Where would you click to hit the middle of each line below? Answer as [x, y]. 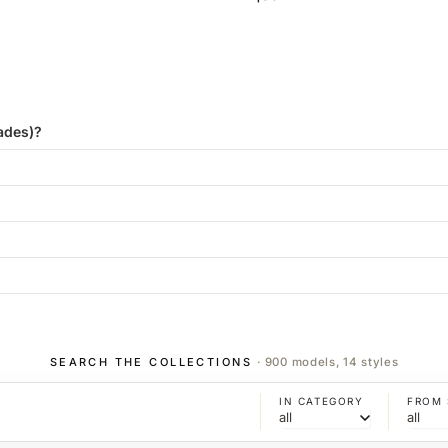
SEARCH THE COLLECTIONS [153, 361]
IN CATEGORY [321, 401]
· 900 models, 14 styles [328, 361]
